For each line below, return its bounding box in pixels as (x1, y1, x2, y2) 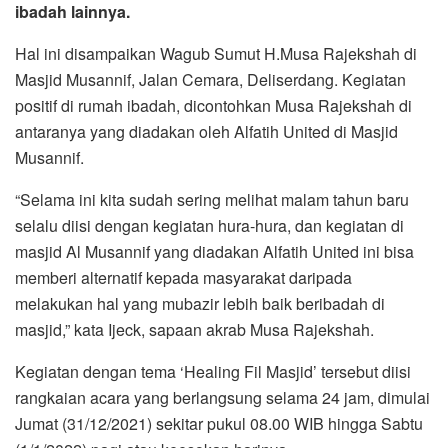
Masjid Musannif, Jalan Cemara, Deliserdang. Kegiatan (15, 68, 406, 92)
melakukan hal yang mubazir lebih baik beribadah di (15, 292, 385, 316)
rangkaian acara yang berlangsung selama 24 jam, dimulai (15, 386, 430, 410)
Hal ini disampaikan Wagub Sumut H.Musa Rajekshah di (15, 42, 417, 66)
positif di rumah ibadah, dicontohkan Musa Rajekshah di (15, 94, 412, 118)
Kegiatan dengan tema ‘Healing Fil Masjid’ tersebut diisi (15, 360, 411, 384)
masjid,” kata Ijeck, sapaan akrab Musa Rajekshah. (15, 318, 374, 342)
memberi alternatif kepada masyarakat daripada (15, 266, 352, 290)
